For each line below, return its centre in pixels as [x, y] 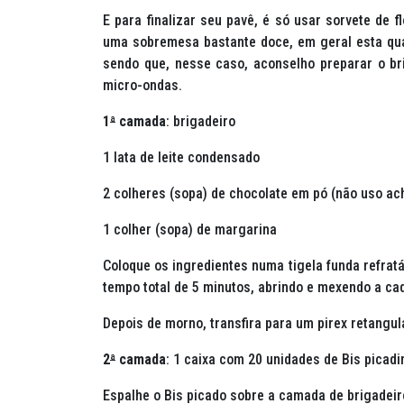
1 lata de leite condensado [181, 158]
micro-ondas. [142, 86]
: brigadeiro [201, 122]
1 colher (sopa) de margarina [190, 230]
